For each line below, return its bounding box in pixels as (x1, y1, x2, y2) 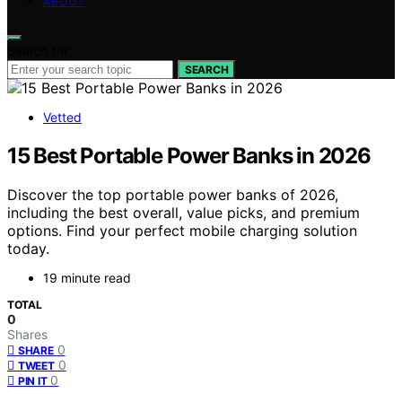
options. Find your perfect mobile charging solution (7, 222, 357, 240)
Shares (7, 327, 48, 343)
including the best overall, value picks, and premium (7, 204, 360, 223)
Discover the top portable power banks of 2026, (7, 186, 338, 205)
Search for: (7, 42, 72, 58)
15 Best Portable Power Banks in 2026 (7, 142, 371, 169)
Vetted (43, 109, 82, 125)
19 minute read (43, 270, 131, 286)
